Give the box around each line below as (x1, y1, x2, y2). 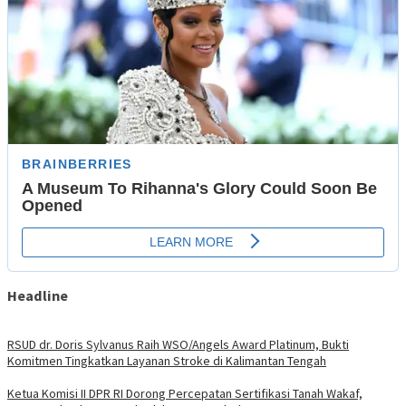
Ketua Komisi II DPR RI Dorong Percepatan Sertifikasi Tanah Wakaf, (7, 384, 362, 401)
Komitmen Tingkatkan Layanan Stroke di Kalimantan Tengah (7, 352, 326, 369)
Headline (7, 286, 68, 305)
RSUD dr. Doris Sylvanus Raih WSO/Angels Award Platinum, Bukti (7, 335, 349, 353)
